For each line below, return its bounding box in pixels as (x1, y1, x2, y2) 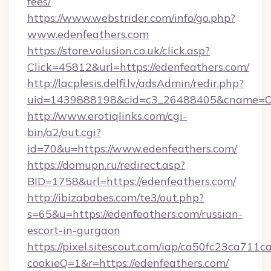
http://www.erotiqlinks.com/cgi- (27, 109, 187, 123)
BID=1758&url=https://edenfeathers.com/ (27, 174, 236, 188)
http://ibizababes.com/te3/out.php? (27, 191, 204, 204)
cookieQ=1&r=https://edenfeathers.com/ (27, 256, 229, 270)
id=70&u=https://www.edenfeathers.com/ (27, 142, 237, 155)
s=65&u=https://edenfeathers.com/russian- (27, 207, 243, 221)
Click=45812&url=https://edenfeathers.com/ (27, 60, 249, 74)
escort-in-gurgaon (27, 223, 120, 237)
